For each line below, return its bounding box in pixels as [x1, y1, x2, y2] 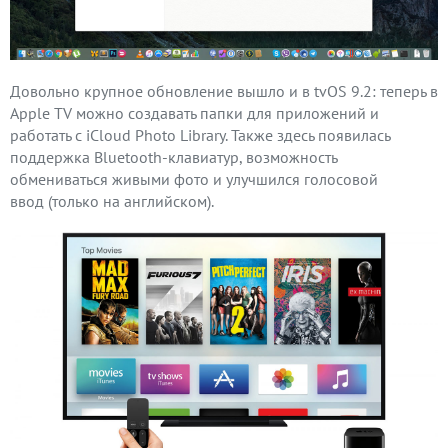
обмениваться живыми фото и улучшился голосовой [10, 169, 378, 190]
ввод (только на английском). [10, 191, 214, 212]
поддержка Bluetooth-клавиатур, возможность [10, 147, 337, 168]
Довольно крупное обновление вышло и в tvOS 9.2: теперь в [10, 81, 438, 102]
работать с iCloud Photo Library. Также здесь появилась [10, 125, 390, 146]
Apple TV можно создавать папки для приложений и [10, 103, 379, 124]
